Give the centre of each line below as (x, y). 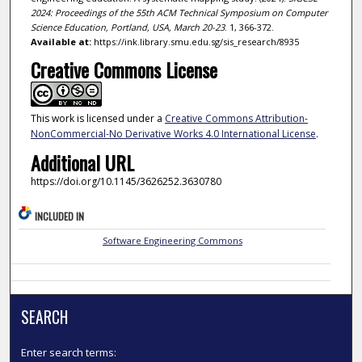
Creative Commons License (124, 70)
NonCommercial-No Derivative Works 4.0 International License (173, 134)
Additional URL (82, 162)
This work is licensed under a (97, 119)
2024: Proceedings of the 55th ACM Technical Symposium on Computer (179, 13)
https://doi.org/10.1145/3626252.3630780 (126, 181)
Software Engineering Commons (172, 241)
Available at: (61, 42)
